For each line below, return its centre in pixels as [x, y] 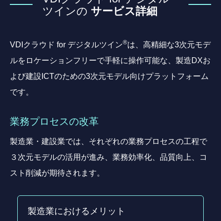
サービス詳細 [122, 11]
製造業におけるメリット [76, 211]
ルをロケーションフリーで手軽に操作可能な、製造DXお [110, 60]
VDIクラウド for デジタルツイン [66, 44]
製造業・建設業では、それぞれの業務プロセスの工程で [109, 141]
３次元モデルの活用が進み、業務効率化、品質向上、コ [109, 157]
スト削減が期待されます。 [57, 173]
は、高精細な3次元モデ [169, 44]
